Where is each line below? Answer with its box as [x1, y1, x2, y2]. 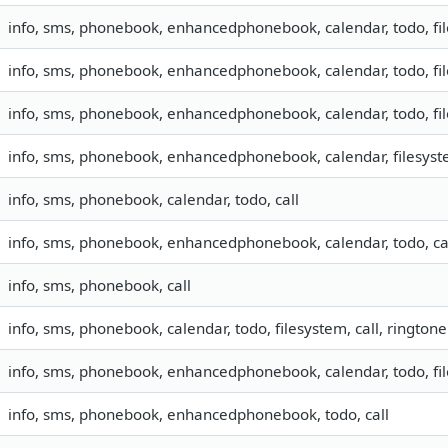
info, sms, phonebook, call [8, 275, 191, 296]
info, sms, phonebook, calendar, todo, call [8, 189, 299, 210]
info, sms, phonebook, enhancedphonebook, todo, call [8, 404, 389, 425]
